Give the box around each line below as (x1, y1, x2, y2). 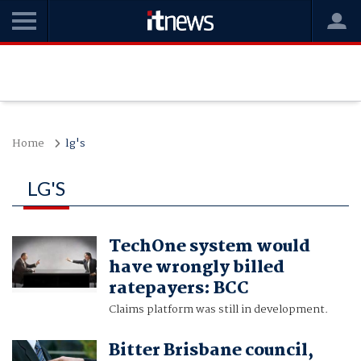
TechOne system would (108, 233, 310, 261)
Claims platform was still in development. (108, 301, 328, 319)
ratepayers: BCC (108, 275, 249, 303)
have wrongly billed (108, 254, 284, 282)
